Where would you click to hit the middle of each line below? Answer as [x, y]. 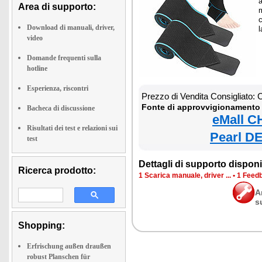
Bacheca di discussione [61, 108]
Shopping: [42, 225]
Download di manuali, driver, [71, 27]
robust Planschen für [58, 257]
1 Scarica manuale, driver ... [185, 175]
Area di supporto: [57, 7]
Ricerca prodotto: [57, 170]
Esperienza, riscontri [58, 88]
